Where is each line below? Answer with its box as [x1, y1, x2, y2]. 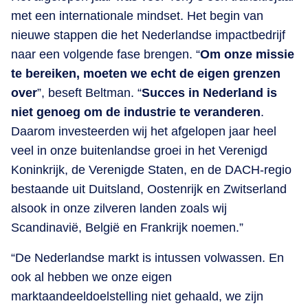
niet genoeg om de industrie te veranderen [11, 104, 261, 119]
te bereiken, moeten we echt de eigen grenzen [11, 66, 280, 80]
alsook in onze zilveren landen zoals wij [11, 201, 227, 215]
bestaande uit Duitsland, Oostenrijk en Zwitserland [11, 181, 287, 196]
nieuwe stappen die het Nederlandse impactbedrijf [11, 27, 285, 42]
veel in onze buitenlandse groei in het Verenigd [11, 143, 267, 157]
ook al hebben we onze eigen [11, 269, 172, 284]
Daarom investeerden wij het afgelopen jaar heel [11, 124, 276, 138]
